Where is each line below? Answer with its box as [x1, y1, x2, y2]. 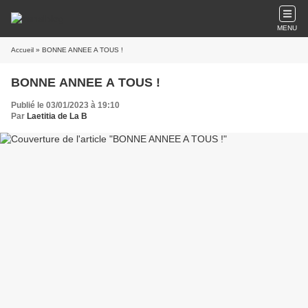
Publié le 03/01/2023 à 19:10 [11, 100, 120, 110]
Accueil [11, 46, 34, 54]
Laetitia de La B [27, 111, 87, 121]
